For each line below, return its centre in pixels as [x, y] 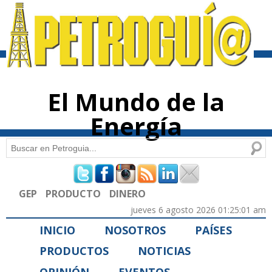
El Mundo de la [136, 102]
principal [123, 28]
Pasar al [121, 6]
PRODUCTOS [74, 251]
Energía [136, 126]
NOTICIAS [164, 251]
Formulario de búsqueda [96, 173]
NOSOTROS [135, 230]
